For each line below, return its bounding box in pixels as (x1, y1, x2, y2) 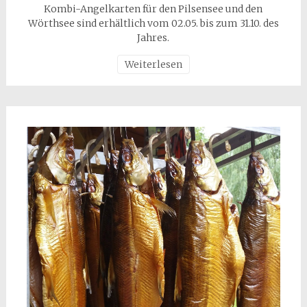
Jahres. (137, 31, 170, 44)
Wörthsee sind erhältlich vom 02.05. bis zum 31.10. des (27, 16, 279, 29)
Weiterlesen (124, 58, 182, 71)
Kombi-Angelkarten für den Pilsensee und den (44, 2, 263, 15)
